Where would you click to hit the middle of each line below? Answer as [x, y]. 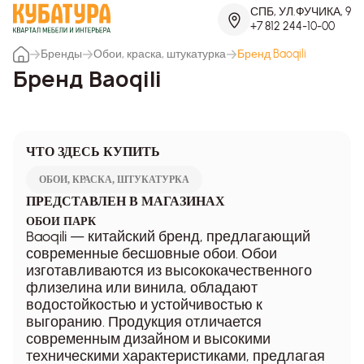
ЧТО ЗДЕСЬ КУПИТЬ [93, 151]
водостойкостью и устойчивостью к [144, 304]
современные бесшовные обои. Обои [152, 253]
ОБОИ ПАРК [61, 221]
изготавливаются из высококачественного [169, 270]
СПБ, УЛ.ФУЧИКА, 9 [301, 12]
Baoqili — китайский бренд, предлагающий [168, 236]
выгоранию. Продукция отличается [144, 321]
